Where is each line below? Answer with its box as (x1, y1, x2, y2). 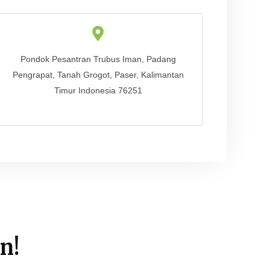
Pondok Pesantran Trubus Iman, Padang (20, 54, 176, 64)
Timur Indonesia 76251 (54, 85, 142, 95)
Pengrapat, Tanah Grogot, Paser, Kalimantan (12, 69, 184, 80)
